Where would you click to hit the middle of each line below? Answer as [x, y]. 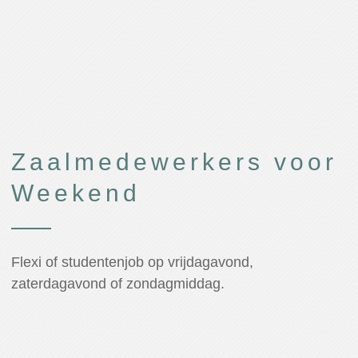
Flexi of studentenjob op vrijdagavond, [132, 263]
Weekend [76, 193]
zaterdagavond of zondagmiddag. [117, 284]
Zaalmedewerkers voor [174, 162]
